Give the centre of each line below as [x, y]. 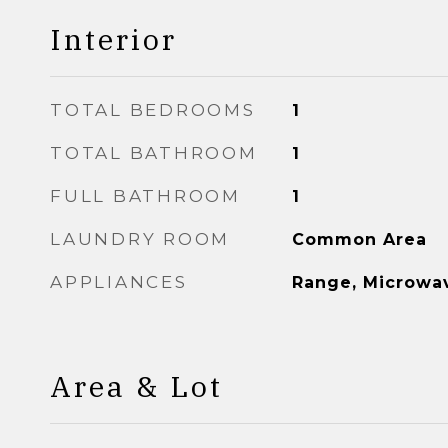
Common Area [359, 239]
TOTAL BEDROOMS [153, 110]
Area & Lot [136, 386]
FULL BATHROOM [145, 196]
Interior [113, 39]
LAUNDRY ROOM [140, 239]
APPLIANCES [119, 282]
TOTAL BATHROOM [154, 153]
